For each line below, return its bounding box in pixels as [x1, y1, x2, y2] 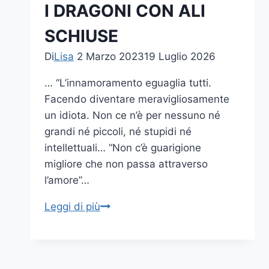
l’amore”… [44, 174, 89, 186]
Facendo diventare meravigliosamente [44, 92, 229, 105]
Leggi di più [44, 200, 100, 213]
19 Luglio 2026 [144, 50, 216, 62]
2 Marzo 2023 [76, 50, 144, 62]
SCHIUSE [44, 25, 118, 46]
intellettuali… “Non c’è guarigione [44, 141, 201, 154]
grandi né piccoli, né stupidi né [44, 125, 192, 138]
